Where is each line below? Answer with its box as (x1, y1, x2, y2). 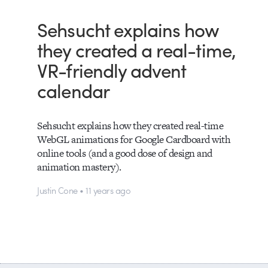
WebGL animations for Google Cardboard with (37, 132, 231, 147)
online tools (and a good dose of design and (37, 146, 212, 161)
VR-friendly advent (37, 56, 186, 83)
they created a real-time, (37, 35, 236, 63)
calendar (37, 76, 109, 103)
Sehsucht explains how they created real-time (37, 118, 224, 133)
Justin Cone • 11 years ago (37, 183, 131, 196)
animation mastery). (37, 160, 121, 175)
